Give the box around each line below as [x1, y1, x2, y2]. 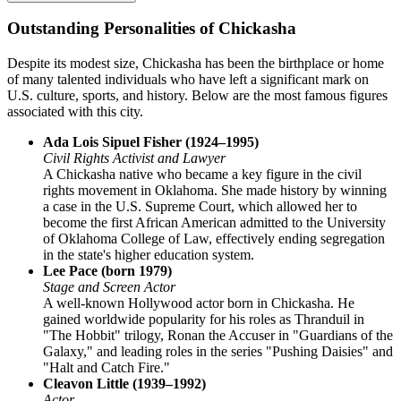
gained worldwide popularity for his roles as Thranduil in [43, 311, 364, 328]
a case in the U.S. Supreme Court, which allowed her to [43, 199, 357, 215]
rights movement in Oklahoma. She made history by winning [43, 183, 387, 199]
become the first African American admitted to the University [43, 215, 386, 231]
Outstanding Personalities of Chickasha [7, 19, 296, 38]
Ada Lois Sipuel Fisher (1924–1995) [43, 134, 259, 150]
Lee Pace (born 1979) [43, 263, 172, 279]
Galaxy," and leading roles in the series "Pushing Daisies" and [43, 344, 393, 360]
